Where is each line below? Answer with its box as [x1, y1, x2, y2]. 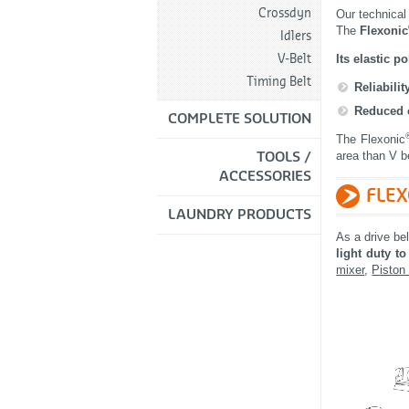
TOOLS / [257, 150, 311, 164]
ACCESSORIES [219, 169, 311, 184]
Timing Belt [246, 75, 311, 88]
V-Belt [278, 52, 311, 65]
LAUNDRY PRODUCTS [168, 207, 311, 222]
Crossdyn [258, 6, 311, 19]
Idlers [280, 29, 311, 42]
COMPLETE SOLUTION [168, 111, 311, 126]
